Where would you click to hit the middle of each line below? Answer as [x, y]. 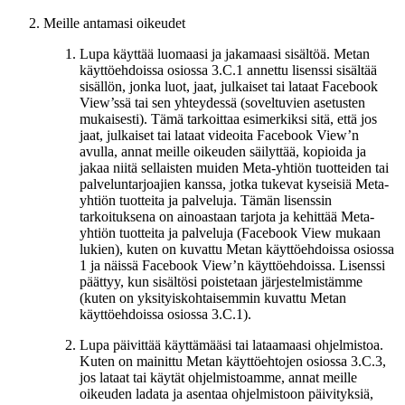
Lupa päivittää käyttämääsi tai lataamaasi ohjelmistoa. [231, 344]
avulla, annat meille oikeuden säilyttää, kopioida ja [223, 151]
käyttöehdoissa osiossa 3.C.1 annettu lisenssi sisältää [228, 70]
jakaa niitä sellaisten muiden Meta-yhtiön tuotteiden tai [234, 167]
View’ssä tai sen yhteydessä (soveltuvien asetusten [222, 102]
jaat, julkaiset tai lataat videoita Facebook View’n [219, 135]
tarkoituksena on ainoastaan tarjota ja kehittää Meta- [227, 216]
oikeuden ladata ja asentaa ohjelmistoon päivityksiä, [226, 393]
